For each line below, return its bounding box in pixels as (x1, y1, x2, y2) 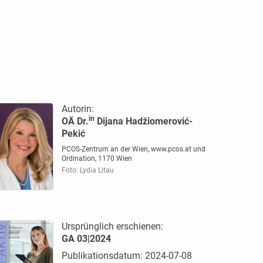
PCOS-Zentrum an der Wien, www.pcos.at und (61, 144, 205, 153)
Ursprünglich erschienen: (61, 221, 163, 232)
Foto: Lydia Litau (61, 166, 114, 174)
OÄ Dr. (61, 115, 89, 127)
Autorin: (61, 103, 94, 114)
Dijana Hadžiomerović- (94, 115, 193, 127)
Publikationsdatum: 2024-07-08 (61, 250, 192, 262)
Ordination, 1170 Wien (61, 154, 132, 163)
